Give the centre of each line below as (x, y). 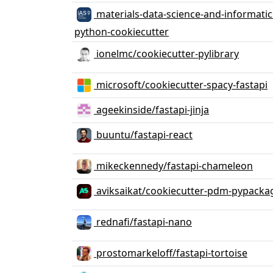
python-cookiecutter (122, 32)
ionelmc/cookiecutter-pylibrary (166, 53)
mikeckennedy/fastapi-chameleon (173, 165)
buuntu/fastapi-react (143, 134)
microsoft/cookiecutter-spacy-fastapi (181, 84)
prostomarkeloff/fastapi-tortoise (171, 253)
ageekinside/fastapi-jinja (151, 109)
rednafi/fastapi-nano (143, 222)
